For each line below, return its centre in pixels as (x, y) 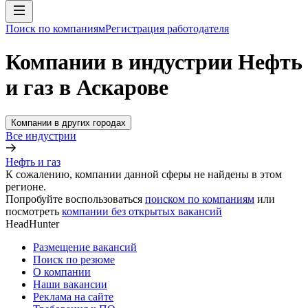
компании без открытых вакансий (142, 211)
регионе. (26, 186)
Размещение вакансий (85, 247)
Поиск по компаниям (55, 29)
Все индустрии (41, 135)
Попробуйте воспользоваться (74, 199)
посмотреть (32, 211)
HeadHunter (32, 223)
